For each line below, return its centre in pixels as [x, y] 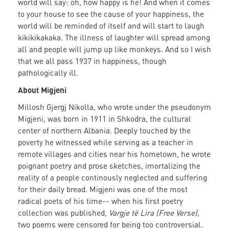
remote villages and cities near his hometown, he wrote [114, 154]
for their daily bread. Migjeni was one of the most [103, 189]
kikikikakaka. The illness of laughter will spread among [114, 38]
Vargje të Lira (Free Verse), [153, 213]
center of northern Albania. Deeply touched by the [104, 131]
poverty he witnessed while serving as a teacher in [106, 142]
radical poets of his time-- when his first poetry [100, 201]
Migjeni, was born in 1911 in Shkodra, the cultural [105, 119]
